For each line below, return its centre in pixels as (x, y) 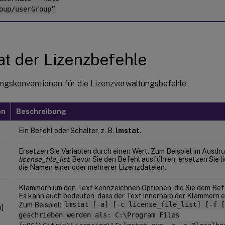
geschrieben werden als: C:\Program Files (99, 215)
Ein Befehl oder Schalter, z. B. (67, 130)
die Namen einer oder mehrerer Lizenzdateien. (92, 167)
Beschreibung (41, 111)
